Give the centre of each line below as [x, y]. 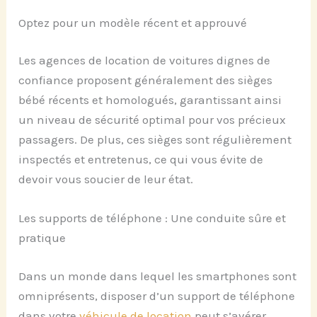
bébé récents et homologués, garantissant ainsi [150, 100]
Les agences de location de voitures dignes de [145, 60]
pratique [42, 238]
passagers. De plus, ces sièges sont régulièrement [155, 140]
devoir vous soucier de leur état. [106, 179]
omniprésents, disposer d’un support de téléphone [157, 295]
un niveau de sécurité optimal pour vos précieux [152, 120]
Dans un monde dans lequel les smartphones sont [158, 276]
